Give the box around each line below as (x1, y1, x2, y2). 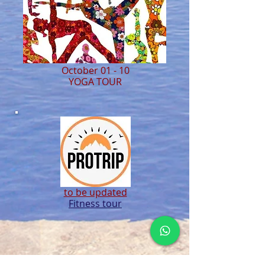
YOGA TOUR (69, 75, 122, 88)
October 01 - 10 (61, 64, 130, 77)
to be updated (63, 186, 127, 199)
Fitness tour (69, 197, 122, 210)
